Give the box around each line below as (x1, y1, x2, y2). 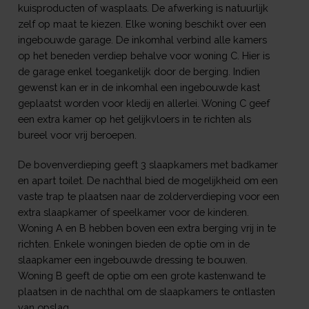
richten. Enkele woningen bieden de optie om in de (17, 238, 250, 250)
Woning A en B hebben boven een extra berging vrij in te (17, 222, 276, 235)
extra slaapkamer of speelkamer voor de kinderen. (17, 206, 249, 219)
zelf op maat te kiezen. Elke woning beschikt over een (17, 18, 266, 30)
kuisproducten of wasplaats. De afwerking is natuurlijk (17, 2, 268, 14)
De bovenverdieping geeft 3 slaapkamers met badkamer (17, 159, 278, 171)
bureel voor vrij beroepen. (17, 129, 137, 141)
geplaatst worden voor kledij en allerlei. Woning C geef (17, 97, 270, 110)
